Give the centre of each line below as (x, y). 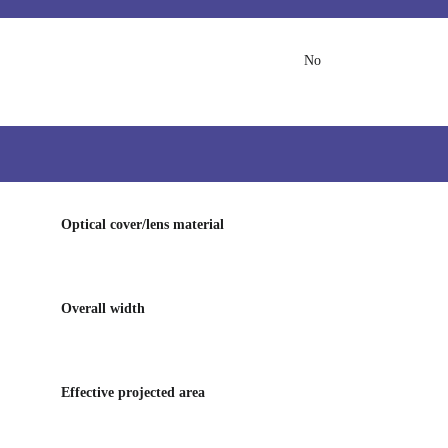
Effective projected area (133, 392)
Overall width (103, 308)
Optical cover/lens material (142, 224)
